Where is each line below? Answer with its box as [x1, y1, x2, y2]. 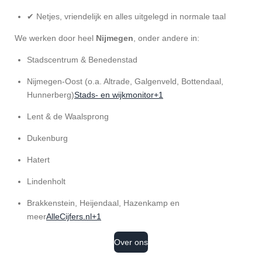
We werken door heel [15, 33, 96, 43]
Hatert [27, 154, 50, 164]
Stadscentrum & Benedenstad [27, 54, 137, 64]
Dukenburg [27, 133, 68, 143]
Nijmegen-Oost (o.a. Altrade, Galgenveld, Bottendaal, [27, 76, 223, 86]
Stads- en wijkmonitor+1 [74, 89, 163, 99]
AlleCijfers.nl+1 [46, 211, 101, 221]
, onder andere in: [133, 33, 199, 43]
